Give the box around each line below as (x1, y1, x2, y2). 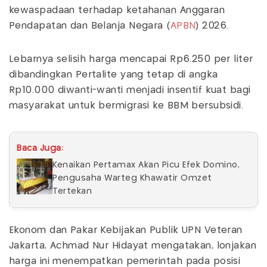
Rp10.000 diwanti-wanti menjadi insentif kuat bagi (9, 85, 251, 95)
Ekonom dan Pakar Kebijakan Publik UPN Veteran (9, 225, 243, 235)
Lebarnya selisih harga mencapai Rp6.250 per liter (9, 54, 253, 64)
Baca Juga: (17, 144, 63, 153)
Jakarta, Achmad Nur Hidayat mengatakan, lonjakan (9, 241, 257, 250)
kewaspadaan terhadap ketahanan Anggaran (9, 5, 225, 15)
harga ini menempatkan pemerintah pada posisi (9, 256, 241, 266)
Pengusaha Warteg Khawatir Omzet (52, 173, 212, 182)
